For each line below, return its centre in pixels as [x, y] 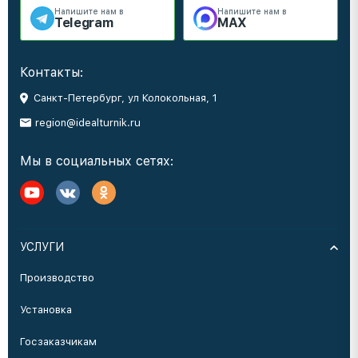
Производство [57, 278]
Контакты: [52, 72]
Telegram [84, 23]
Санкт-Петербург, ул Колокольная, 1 [125, 98]
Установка [46, 310]
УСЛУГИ [42, 247]
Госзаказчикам [58, 342]
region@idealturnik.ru [88, 123]
